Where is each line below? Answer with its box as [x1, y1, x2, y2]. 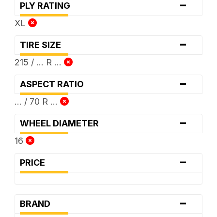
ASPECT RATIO [19, 78, 90, 89]
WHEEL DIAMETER [19, 118, 105, 128]
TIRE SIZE [19, 39, 67, 50]
